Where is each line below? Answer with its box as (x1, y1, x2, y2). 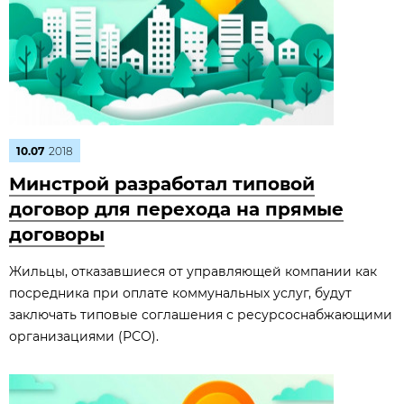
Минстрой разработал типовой (9, 173, 315, 195)
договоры (9, 224, 105, 245)
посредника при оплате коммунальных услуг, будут (9, 285, 352, 301)
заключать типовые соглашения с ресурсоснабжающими (9, 307, 392, 323)
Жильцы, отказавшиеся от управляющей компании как (9, 263, 377, 280)
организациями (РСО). (9, 328, 159, 344)
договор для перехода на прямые (9, 198, 344, 220)
